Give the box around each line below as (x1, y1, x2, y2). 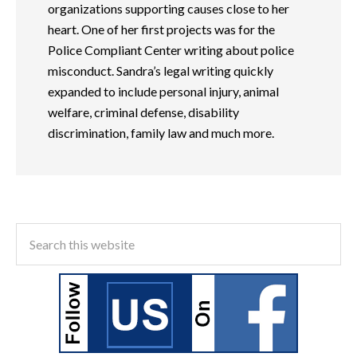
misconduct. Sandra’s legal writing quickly (48, 62, 273, 78)
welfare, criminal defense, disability (48, 104, 239, 120)
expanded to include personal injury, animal (48, 83, 279, 99)
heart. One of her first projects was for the (48, 21, 275, 37)
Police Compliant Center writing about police (48, 41, 294, 57)
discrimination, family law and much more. (48, 124, 274, 140)
